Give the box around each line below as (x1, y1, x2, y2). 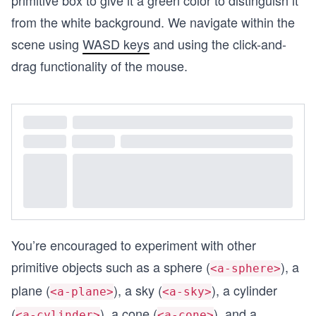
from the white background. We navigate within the (11, 13, 295, 31)
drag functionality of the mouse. (11, 56, 188, 75)
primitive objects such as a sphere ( (11, 257, 210, 276)
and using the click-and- (150, 35, 286, 53)
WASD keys (83, 35, 150, 53)
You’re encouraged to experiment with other (11, 235, 256, 254)
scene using (11, 35, 83, 53)
